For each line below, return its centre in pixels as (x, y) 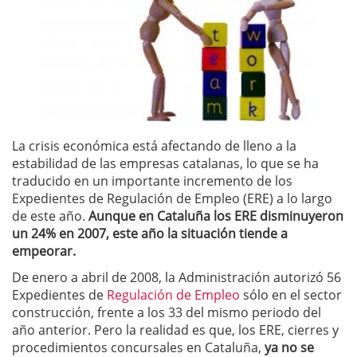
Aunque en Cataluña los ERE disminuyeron (216, 216)
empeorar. (44, 251)
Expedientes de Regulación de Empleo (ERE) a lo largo (172, 198)
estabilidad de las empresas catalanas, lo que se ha (165, 163)
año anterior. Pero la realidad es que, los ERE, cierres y (175, 330)
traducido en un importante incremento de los (152, 180)
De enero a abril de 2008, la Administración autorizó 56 (177, 277)
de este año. (50, 216)
